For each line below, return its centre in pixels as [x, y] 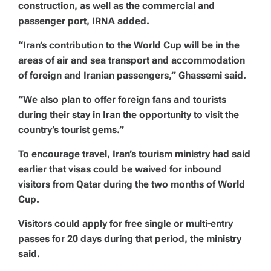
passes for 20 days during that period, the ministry [130, 239]
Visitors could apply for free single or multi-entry [126, 224]
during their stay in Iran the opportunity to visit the [129, 115]
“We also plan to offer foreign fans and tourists [122, 100]
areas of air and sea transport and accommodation [132, 60]
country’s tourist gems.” [71, 130]
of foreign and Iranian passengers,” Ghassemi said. [132, 75]
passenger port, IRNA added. [84, 21]
